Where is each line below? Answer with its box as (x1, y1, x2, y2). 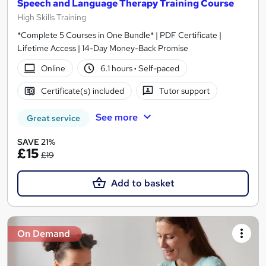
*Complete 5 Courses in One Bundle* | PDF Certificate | (17, 30, 221, 41)
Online (40, 62, 65, 74)
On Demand (17, 227, 70, 240)
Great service (27, 113, 80, 124)
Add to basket (110, 177, 175, 190)
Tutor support (159, 85, 210, 96)
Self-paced (137, 62, 180, 74)
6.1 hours (100, 62, 135, 74)
